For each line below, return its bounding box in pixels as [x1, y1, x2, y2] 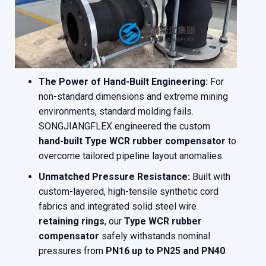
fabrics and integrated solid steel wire [39, 201, 197, 213]
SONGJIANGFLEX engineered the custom [39, 121, 210, 132]
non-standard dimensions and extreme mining [39, 91, 228, 103]
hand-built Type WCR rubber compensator [39, 135, 226, 147]
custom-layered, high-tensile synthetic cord [39, 186, 218, 198]
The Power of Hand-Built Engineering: [39, 76, 208, 88]
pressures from [39, 245, 106, 257]
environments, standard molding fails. [39, 106, 194, 118]
